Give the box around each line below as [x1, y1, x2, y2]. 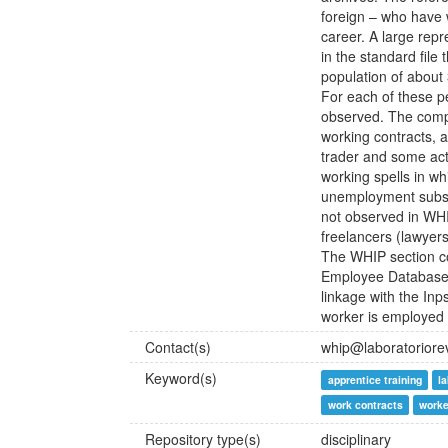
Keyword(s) [145, 368, 217, 388]
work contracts [327, 397, 403, 412]
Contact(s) [145, 337, 211, 357]
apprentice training [327, 372, 422, 387]
